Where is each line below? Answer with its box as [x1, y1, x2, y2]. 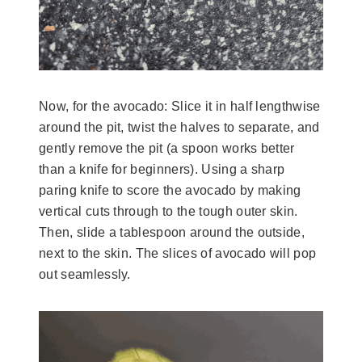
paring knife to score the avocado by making [39, 183, 301, 197]
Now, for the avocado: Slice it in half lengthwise [39, 99, 321, 113]
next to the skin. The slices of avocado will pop [39, 246, 317, 260]
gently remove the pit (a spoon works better [39, 141, 295, 155]
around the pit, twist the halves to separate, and [39, 120, 320, 134]
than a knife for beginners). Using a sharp [39, 162, 285, 176]
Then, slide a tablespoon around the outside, [39, 225, 305, 239]
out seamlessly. [39, 267, 131, 281]
